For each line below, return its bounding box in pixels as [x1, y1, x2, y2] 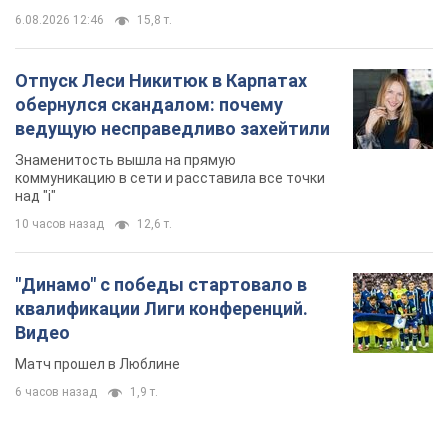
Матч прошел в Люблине [15, 95, 180, 112]
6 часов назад [15, 124, 97, 139]
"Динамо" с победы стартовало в [15, 13, 307, 35]
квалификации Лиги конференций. [15, 37, 308, 59]
